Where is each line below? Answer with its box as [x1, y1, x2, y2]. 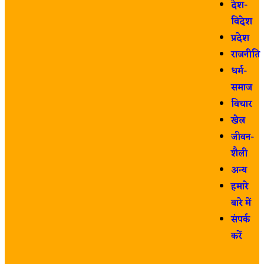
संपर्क [230, 212, 250, 228]
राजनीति [230, 47, 260, 63]
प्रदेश [230, 31, 249, 47]
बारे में [230, 196, 251, 212]
